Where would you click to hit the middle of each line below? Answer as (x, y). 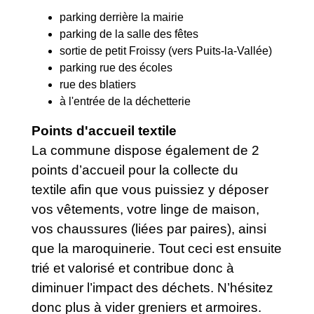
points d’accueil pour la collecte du (135, 170)
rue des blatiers (98, 84)
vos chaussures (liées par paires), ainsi (149, 228)
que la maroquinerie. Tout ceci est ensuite (157, 248)
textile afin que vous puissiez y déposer (150, 189)
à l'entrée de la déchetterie (125, 101)
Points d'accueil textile (104, 130)
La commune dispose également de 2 (145, 150)
